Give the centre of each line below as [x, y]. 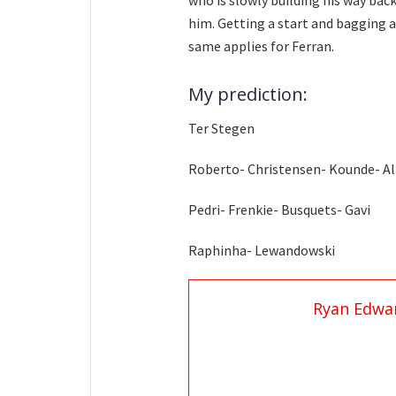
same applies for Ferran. [261, 46]
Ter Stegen [221, 128]
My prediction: [248, 94]
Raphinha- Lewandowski [262, 250]
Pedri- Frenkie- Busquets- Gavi [279, 209]
